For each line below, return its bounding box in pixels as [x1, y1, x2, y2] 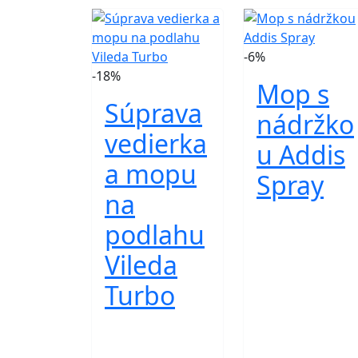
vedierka [105, 126, 207, 161]
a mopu [105, 157, 197, 191]
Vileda [105, 248, 177, 282]
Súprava [105, 96, 202, 130]
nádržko [257, 107, 354, 141]
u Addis [257, 137, 345, 172]
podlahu [105, 217, 205, 252]
